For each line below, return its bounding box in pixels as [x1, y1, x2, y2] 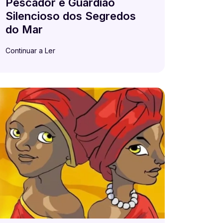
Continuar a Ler [5, 46, 55, 55]
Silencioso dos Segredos [5, 9, 136, 22]
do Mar [5, 23, 43, 36]
